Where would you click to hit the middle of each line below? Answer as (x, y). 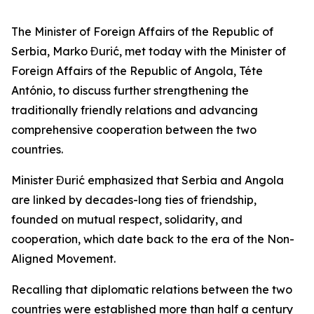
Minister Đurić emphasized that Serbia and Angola (148, 180)
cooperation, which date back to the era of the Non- (153, 239)
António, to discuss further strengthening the (130, 90)
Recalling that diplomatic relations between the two (152, 289)
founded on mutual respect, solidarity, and (127, 219)
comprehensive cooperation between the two (134, 130)
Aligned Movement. (63, 259)
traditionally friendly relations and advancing (135, 110)
